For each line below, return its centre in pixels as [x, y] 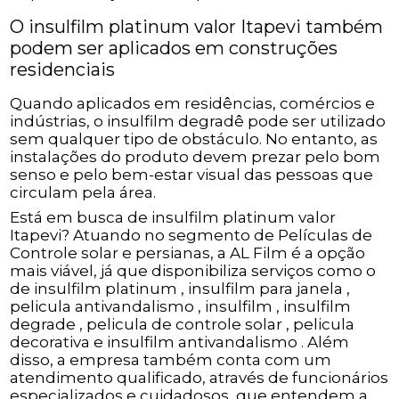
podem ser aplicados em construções [174, 48]
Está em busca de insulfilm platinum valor [173, 217]
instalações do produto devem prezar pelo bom [195, 156]
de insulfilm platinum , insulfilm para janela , [180, 288]
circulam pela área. [83, 192]
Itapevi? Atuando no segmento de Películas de [191, 235]
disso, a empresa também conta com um [171, 359]
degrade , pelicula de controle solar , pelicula [183, 324]
